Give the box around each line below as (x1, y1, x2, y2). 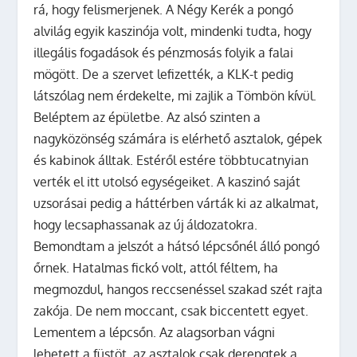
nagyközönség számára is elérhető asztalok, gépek (33, 130, 323, 147)
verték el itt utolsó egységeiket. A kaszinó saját (33, 173, 301, 190)
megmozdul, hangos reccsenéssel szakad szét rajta (33, 280, 324, 297)
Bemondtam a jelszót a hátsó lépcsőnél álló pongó (33, 237, 320, 254)
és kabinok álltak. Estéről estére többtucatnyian (33, 151, 309, 168)
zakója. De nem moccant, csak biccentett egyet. (33, 302, 309, 319)
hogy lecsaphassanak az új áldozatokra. (33, 216, 258, 233)
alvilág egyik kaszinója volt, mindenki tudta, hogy (33, 22, 312, 39)
